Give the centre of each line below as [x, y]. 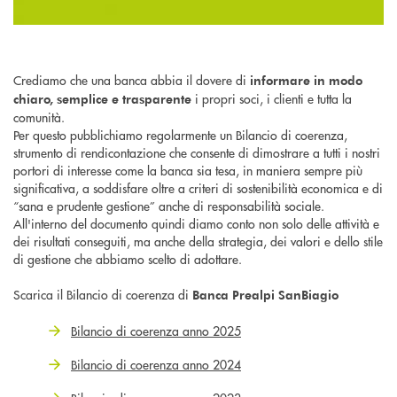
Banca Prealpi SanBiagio [265, 295]
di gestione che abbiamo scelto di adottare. [128, 259]
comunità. [39, 117]
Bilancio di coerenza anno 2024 [156, 365]
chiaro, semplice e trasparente [102, 99]
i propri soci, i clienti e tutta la [272, 99]
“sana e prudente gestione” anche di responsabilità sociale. [169, 206]
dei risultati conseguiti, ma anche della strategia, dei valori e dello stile [198, 241]
